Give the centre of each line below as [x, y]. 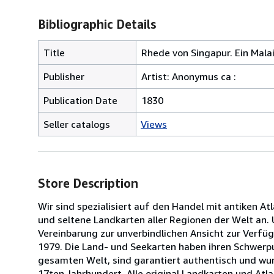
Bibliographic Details [97, 24]
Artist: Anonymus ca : [189, 76]
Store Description [88, 183]
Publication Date [80, 100]
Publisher [64, 76]
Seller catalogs [77, 124]
